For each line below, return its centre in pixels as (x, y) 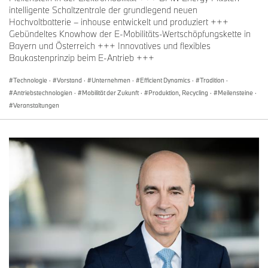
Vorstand (69, 80)
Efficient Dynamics (165, 80)
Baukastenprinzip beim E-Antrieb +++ (82, 57)
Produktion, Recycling (178, 92)
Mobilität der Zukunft (110, 92)
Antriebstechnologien (43, 92)
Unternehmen (111, 80)
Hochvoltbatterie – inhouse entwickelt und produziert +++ (119, 22)
